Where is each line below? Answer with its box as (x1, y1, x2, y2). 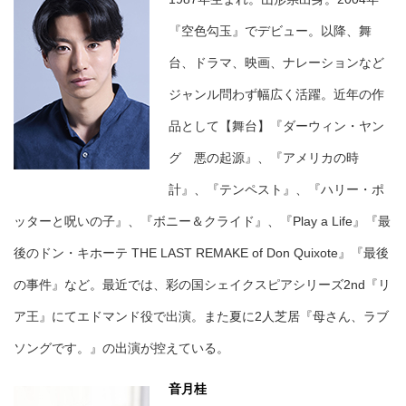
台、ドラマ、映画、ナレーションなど (169, 55, 384, 71)
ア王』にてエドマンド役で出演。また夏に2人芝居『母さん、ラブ (14, 309, 389, 324)
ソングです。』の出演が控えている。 (14, 341, 229, 356)
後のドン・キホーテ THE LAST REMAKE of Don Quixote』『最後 (14, 246, 389, 261)
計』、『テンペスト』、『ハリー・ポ (169, 182, 384, 198)
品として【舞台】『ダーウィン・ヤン (169, 119, 384, 134)
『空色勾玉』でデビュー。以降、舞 (169, 24, 372, 39)
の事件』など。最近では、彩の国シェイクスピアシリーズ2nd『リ (14, 277, 391, 293)
